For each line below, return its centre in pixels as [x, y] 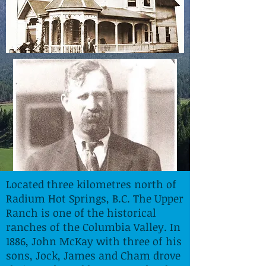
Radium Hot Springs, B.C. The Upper [95, 198]
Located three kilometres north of [91, 184]
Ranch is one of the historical [81, 213]
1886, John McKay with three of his [94, 241]
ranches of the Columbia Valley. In [93, 227]
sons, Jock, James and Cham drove [93, 255]
